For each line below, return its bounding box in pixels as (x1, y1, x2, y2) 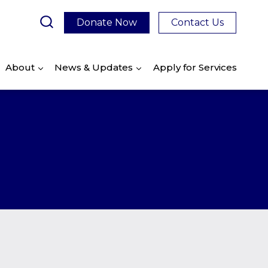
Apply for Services (153, 61, 237, 73)
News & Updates (54, 61, 133, 73)
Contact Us (171, 16, 224, 28)
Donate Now (77, 16, 137, 28)
